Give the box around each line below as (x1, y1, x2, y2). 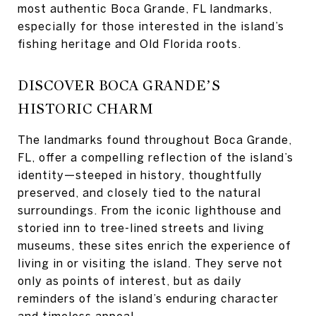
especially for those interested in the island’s (18, 20, 284, 32)
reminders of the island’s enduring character (18, 292, 279, 305)
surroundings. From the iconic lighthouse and (18, 204, 281, 217)
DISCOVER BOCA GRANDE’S (18, 77, 220, 95)
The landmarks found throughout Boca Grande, (18, 133, 292, 146)
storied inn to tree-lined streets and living (18, 221, 265, 234)
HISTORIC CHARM (18, 100, 153, 118)
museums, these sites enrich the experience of (18, 239, 291, 252)
